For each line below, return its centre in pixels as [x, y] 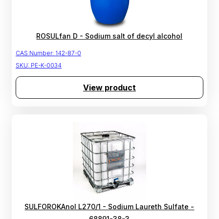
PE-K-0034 [46, 66]
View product [109, 88]
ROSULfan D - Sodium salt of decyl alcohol [109, 36]
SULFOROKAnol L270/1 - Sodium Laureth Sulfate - [109, 207]
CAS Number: [35, 53]
